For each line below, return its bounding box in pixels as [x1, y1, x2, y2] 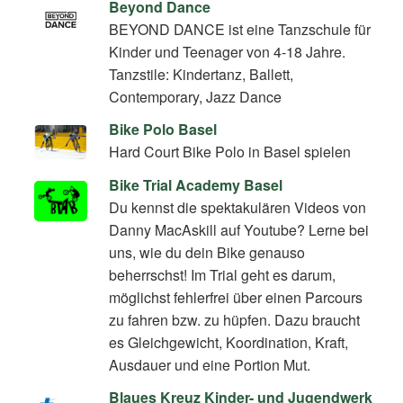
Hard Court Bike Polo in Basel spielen [109, 141, 352, 163]
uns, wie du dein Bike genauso [109, 242, 306, 264]
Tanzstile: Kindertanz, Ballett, [109, 63, 294, 85]
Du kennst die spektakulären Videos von [109, 197, 367, 219]
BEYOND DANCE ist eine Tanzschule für [109, 18, 372, 40]
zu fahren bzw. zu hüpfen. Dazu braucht [109, 309, 361, 331]
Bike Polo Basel [109, 119, 218, 140]
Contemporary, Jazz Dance [109, 85, 282, 107]
